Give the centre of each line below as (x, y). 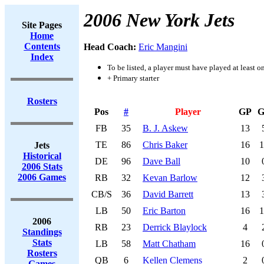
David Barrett (168, 194)
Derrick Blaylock (175, 227)
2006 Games (42, 177)
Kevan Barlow (170, 178)
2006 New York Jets (159, 20)
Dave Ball (161, 161)
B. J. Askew (165, 128)
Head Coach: (111, 47)
